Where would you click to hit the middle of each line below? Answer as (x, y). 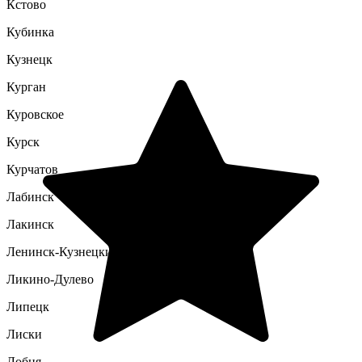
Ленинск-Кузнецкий (63, 252)
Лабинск (30, 197)
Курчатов (32, 169)
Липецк (28, 307)
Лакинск (30, 224)
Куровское (35, 114)
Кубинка (30, 32)
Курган (26, 87)
